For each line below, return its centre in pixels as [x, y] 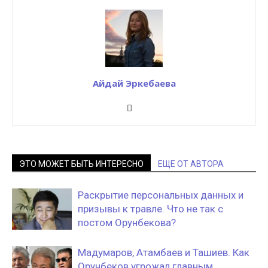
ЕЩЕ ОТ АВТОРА [191, 164]
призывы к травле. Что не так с [150, 209]
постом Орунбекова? [127, 223]
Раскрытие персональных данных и [161, 195]
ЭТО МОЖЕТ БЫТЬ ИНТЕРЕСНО [81, 164]
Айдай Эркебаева [134, 83]
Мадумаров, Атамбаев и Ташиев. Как [164, 252]
